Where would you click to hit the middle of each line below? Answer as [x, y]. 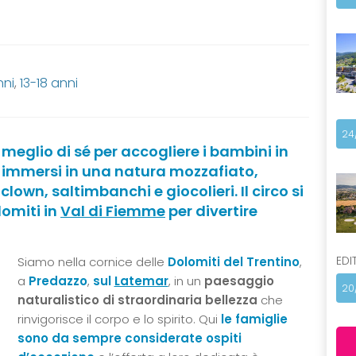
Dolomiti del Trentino [233, 262]
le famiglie [254, 319]
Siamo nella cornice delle [92, 262]
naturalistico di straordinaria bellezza [137, 300]
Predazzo [58, 281]
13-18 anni [49, 83]
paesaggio [239, 281]
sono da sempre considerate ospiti [129, 338]
